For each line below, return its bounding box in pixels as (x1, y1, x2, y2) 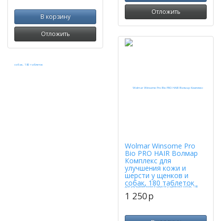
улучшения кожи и (125, 163, 186, 173)
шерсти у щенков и (125, 171, 188, 180)
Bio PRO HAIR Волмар (125, 148, 198, 158)
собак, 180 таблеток (125, 178, 194, 187)
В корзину (40, 12, 71, 21)
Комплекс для (125, 156, 171, 165)
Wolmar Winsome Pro (125, 141, 195, 150)
